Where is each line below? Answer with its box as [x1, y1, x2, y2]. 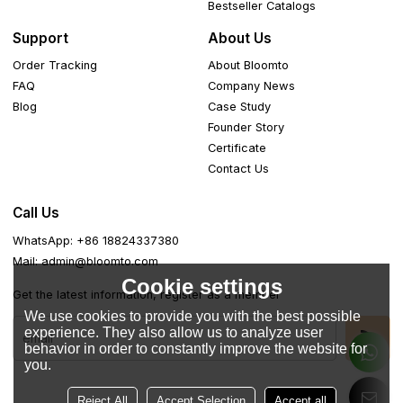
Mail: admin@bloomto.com [13, 254, 159, 268]
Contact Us [208, 162, 270, 176]
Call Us [13, 204, 60, 222]
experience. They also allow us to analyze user [24, 324, 324, 340]
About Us [208, 30, 273, 47]
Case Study [208, 100, 272, 114]
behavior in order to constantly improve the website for [24, 340, 368, 356]
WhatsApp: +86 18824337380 [13, 233, 180, 247]
